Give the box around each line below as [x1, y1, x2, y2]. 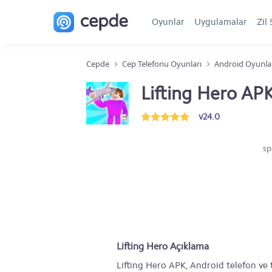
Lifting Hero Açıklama [117, 240, 209, 252]
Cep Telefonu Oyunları [122, 58, 202, 69]
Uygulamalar [194, 16, 247, 27]
